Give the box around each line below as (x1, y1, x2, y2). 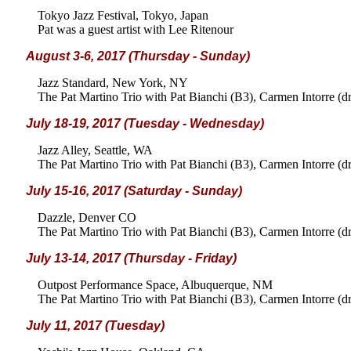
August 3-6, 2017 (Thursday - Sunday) (26, 49, 250, 63)
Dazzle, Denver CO (38, 211, 136, 224)
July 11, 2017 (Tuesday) (26, 319, 165, 332)
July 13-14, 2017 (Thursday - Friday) (26, 251, 237, 265)
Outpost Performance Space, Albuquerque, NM (38, 278, 273, 291)
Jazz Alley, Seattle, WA (38, 143, 153, 157)
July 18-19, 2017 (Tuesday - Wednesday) (26, 117, 264, 130)
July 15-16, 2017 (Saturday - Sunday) (26, 184, 242, 197)
